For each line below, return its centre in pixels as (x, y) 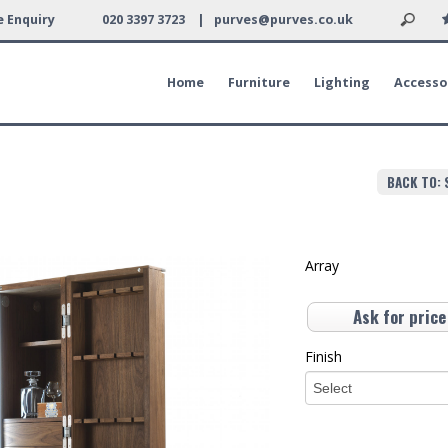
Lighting (342, 82)
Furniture (259, 82)
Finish (323, 356)
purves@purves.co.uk (283, 19)
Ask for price (399, 316)
